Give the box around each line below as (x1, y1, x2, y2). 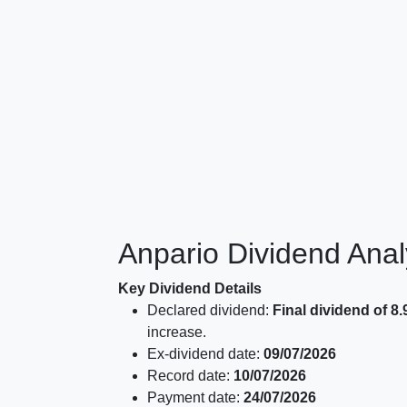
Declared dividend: (147, 303, 273, 318)
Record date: (147, 368, 233, 383)
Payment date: (147, 390, 243, 405)
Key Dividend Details (118, 281, 262, 296)
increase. (147, 324, 206, 340)
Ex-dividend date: (147, 346, 263, 362)
